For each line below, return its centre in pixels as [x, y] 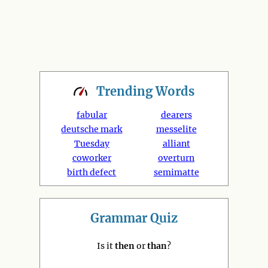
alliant [176, 144]
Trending [126, 91]
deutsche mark [92, 129]
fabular [92, 115]
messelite [176, 129]
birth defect [92, 172]
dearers [176, 115]
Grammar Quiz [134, 218]
